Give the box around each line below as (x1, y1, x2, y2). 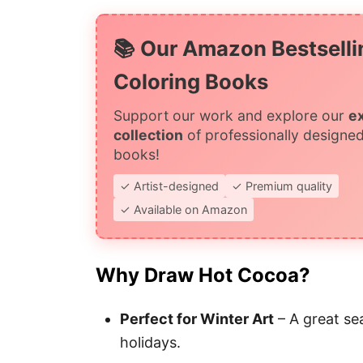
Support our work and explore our (113, 106, 348, 124)
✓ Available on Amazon (120, 202, 247, 216)
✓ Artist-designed (120, 178, 219, 193)
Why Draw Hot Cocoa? (96, 263, 310, 287)
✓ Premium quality (232, 178, 332, 193)
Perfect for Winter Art (120, 310, 274, 327)
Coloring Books (113, 68, 268, 94)
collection (113, 126, 183, 143)
